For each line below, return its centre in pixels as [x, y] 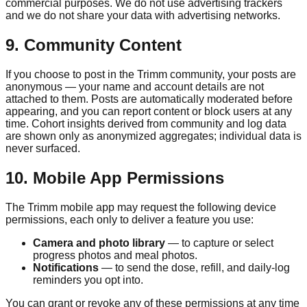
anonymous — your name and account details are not [135, 87]
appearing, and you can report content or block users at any [149, 111]
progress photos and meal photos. [115, 255]
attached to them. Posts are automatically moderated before [149, 99]
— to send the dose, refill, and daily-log [194, 267]
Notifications [66, 267]
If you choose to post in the [71, 74]
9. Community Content [94, 45]
